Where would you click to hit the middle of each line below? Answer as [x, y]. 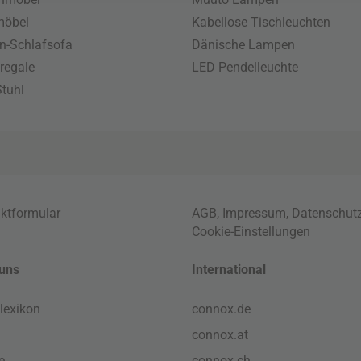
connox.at [220, 335]
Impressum [255, 213]
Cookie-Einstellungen [251, 232]
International [229, 270]
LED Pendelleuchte [245, 67]
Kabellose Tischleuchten [261, 22]
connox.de [222, 309]
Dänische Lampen [244, 45]
